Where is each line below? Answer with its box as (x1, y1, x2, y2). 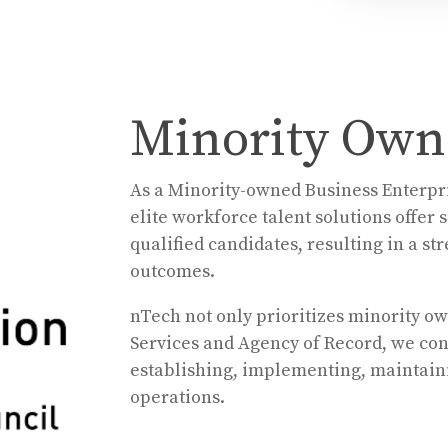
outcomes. (129, 260, 215, 283)
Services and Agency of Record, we (129, 332, 415, 355)
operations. (129, 386, 225, 409)
